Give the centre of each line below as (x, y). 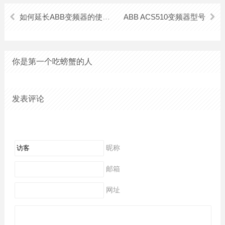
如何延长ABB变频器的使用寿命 (61, 17)
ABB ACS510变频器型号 (165, 17)
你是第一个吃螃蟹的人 (52, 61)
